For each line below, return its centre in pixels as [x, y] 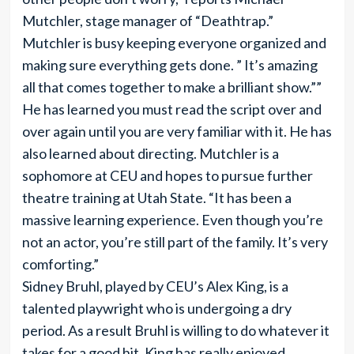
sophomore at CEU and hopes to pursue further [167, 175]
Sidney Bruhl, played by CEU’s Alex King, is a [155, 286]
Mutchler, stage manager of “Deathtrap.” [147, 21]
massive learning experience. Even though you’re [172, 220]
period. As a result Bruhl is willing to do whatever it [175, 330]
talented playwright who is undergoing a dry [156, 308]
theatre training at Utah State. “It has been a [156, 198]
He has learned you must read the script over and [171, 109]
